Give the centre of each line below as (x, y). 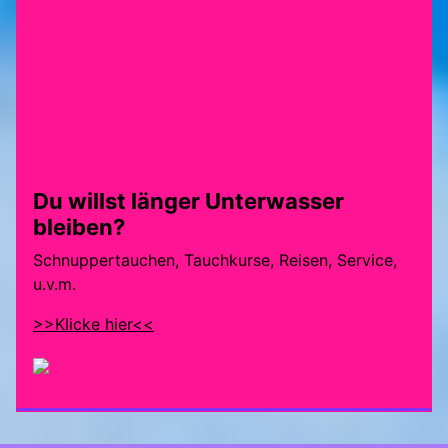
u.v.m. (54, 284)
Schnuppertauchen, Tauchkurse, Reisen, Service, (215, 260)
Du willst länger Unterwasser (188, 201)
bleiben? (79, 227)
